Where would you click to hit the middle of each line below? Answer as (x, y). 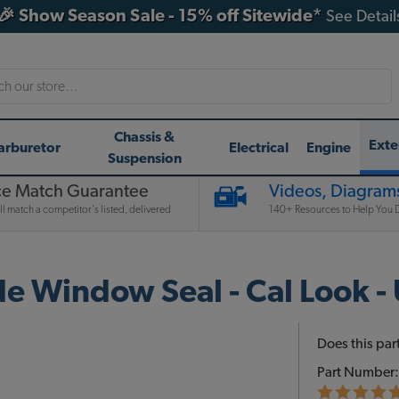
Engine (329, 147)
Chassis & (145, 137)
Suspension (144, 158)
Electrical (259, 147)
